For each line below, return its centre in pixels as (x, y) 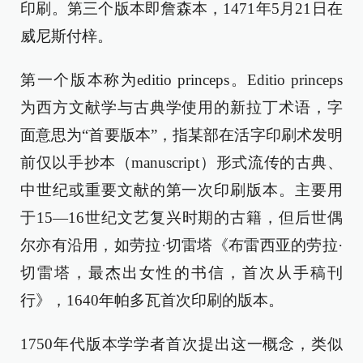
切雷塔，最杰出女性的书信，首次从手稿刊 (181, 273)
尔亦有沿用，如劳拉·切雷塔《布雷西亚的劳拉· (181, 245)
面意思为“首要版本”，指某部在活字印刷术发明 (181, 135)
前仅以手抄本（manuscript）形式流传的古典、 (181, 162)
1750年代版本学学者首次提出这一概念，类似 (181, 344)
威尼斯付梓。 (66, 36)
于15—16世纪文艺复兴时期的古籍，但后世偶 (181, 218)
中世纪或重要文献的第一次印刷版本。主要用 (181, 190)
